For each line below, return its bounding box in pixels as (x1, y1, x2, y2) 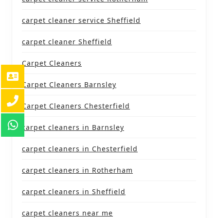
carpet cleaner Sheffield (22, 36, 112, 46)
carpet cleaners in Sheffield (22, 186, 126, 196)
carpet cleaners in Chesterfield (22, 144, 138, 153)
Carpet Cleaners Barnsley (22, 79, 116, 89)
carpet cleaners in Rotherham (22, 165, 133, 175)
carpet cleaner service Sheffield (22, 15, 141, 25)
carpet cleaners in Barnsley (22, 122, 124, 132)
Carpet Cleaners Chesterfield (22, 101, 130, 110)
